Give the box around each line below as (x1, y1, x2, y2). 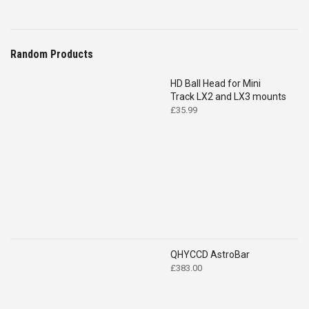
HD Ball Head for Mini (170, 77, 261, 89)
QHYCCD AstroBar (170, 248, 250, 260)
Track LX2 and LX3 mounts (170, 90, 286, 102)
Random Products (10, 47, 93, 61)
